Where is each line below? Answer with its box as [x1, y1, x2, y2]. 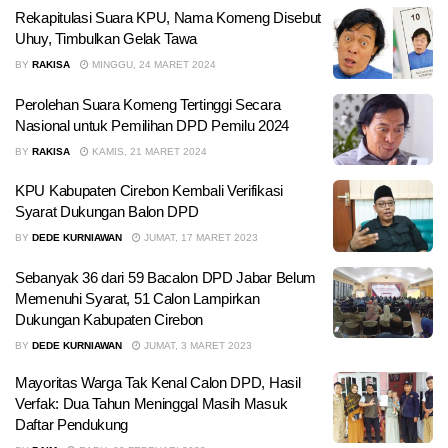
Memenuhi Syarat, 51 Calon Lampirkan [15, 289, 260, 307]
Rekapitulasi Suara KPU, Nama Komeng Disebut [15, 9, 322, 27]
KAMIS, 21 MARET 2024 [89, 145, 207, 157]
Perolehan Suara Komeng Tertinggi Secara [15, 95, 281, 113]
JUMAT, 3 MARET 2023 [141, 339, 252, 351]
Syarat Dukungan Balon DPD [15, 203, 199, 221]
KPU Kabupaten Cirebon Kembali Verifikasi [15, 182, 283, 200]
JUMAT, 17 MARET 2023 [141, 232, 258, 244]
